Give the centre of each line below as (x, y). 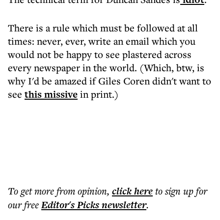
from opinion (82, 191)
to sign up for (181, 191)
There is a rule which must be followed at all (103, 28)
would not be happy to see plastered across (100, 54)
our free (23, 205)
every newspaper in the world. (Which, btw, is (106, 68)
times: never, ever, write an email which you (102, 41)
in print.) (98, 94)
